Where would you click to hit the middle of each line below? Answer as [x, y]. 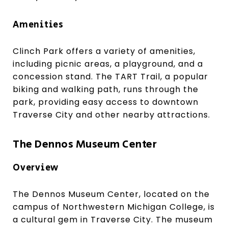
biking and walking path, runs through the [106, 89]
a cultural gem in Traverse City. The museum [113, 219]
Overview [36, 168]
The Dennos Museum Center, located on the [111, 194]
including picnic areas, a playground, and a [108, 64]
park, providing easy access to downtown [106, 102]
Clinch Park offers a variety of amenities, [104, 51]
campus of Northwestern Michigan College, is [114, 207]
